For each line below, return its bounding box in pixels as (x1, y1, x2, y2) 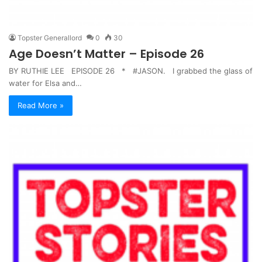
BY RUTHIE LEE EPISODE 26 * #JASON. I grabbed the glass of (9, 65, 253, 75)
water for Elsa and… (9, 78, 82, 88)
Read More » (18, 100, 64, 110)
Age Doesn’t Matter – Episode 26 (9, 45, 204, 62)
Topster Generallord (18, 33, 82, 42)
